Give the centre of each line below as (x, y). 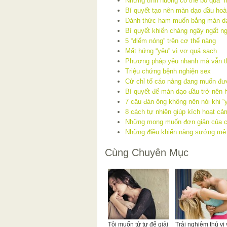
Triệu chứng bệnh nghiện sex (168, 71)
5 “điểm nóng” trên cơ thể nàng (171, 41)
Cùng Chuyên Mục (147, 153)
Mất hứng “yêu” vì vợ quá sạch (171, 51)
